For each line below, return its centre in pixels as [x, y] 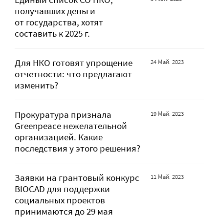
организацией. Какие [59, 137]
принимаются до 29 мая [64, 212]
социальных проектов [60, 200]
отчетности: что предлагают [73, 74]
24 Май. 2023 [167, 62]
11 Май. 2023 [167, 177]
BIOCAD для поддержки [62, 189]
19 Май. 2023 [167, 114]
